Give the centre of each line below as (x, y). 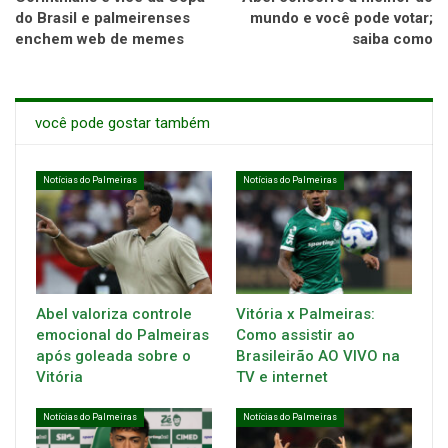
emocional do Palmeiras (122, 334)
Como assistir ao (295, 334)
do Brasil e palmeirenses (102, 17)
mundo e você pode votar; (341, 17)
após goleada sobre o (113, 355)
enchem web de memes (99, 38)
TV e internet (282, 376)
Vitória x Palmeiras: (305, 313)
